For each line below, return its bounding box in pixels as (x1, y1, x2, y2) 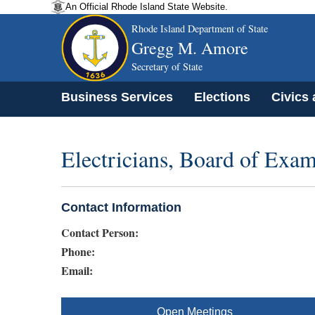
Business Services (61, 90, 173, 104)
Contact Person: (61, 224, 139, 240)
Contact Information (61, 200, 181, 214)
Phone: (61, 243, 95, 259)
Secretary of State (131, 60, 202, 73)
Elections (194, 90, 250, 104)
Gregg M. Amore (131, 37, 248, 59)
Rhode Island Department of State (131, 22, 268, 35)
